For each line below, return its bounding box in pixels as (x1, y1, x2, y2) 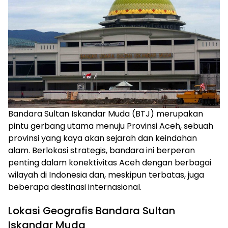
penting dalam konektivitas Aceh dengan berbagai (8, 157, 211, 169)
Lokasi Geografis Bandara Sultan (8, 204, 175, 218)
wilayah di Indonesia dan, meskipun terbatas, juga (8, 169, 204, 181)
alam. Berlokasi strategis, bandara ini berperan (8, 145, 195, 157)
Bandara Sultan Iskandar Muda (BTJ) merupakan (8, 108, 203, 120)
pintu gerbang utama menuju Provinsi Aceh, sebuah (8, 120, 213, 132)
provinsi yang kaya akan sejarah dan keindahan (8, 132, 197, 145)
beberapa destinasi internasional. (8, 181, 141, 193)
